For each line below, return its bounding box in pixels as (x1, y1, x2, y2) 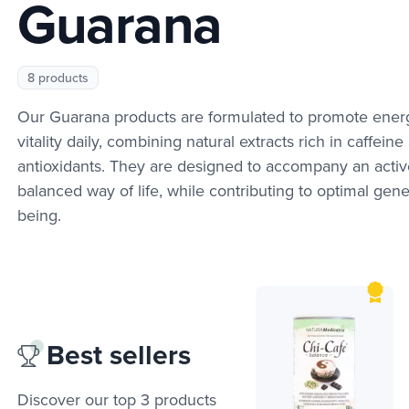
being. (17, 203, 61, 226)
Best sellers (39, 335, 191, 375)
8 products (27, 68, 89, 87)
